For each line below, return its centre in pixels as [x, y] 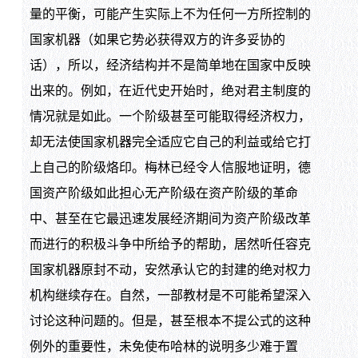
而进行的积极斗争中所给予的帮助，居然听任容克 [170, 245]
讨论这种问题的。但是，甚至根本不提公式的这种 [170, 321]
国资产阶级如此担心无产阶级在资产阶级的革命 [163, 193]
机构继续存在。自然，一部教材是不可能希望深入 [170, 296]
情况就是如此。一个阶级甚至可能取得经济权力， [170, 117]
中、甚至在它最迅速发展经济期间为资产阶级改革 [170, 219]
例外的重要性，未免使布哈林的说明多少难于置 [163, 347]
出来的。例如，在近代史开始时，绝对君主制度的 [170, 91]
